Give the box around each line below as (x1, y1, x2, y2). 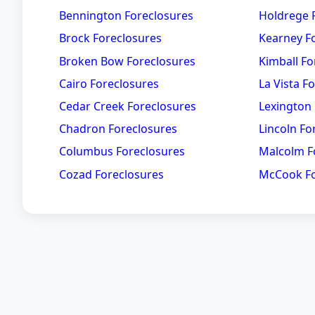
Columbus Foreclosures (59, 143, 185, 160)
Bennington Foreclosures (59, 8, 193, 24)
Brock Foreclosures (59, 30, 162, 46)
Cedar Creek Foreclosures (59, 98, 196, 115)
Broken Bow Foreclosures (59, 53, 195, 69)
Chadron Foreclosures (59, 121, 177, 137)
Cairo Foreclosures (59, 75, 159, 91)
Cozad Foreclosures (59, 166, 164, 182)
